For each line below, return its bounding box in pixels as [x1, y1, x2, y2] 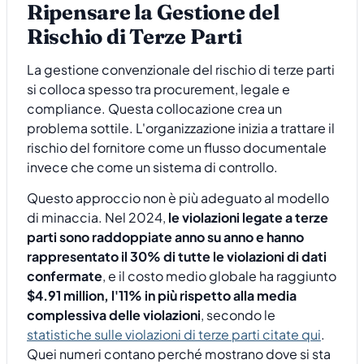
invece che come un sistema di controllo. [27, 158, 278, 175]
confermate [27, 267, 102, 285]
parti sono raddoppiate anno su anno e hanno [27, 228, 304, 246]
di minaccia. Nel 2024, [27, 209, 168, 227]
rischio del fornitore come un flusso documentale [27, 138, 327, 156]
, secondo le [201, 306, 275, 324]
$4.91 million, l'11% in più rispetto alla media [27, 287, 297, 305]
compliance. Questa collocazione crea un [27, 99, 282, 117]
